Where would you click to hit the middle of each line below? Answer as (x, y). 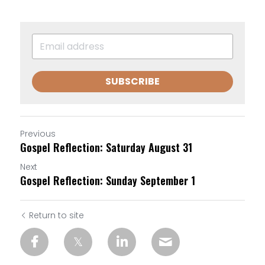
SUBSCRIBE (132, 81)
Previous (38, 133)
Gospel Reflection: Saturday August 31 (106, 147)
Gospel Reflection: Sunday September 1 (108, 180)
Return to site (56, 215)
